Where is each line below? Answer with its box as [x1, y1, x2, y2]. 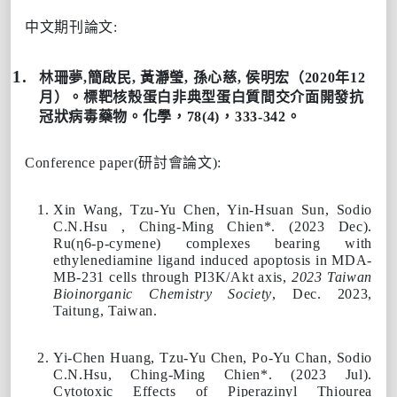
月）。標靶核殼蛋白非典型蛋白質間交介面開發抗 [39, 89, 364, 105]
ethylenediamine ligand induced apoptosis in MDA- [53, 252, 372, 268]
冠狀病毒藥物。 [39, 108, 143, 124]
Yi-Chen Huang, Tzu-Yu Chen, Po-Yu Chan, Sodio [53, 349, 372, 365]
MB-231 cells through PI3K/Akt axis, [53, 269, 287, 284]
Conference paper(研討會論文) [25, 154, 218, 170]
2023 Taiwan [286, 269, 372, 284]
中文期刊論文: [25, 19, 118, 35]
